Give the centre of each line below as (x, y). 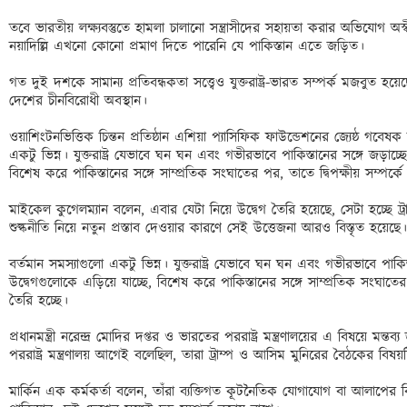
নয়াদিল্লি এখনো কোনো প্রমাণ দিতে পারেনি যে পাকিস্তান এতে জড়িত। (189, 47)
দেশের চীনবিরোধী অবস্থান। (81, 101)
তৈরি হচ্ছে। (41, 301)
